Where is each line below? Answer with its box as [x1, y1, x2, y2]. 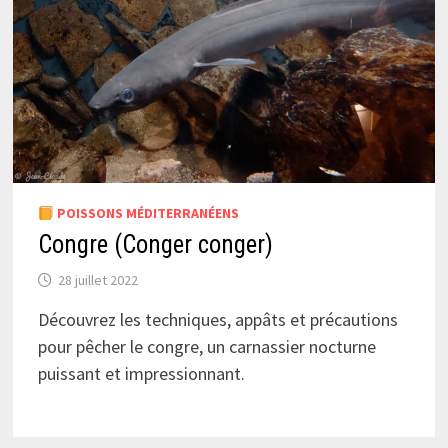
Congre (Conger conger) [37, 230, 273, 260]
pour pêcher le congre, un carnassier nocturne [37, 335, 376, 359]
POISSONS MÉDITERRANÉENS [53, 204, 239, 223]
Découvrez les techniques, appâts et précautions [37, 308, 398, 332]
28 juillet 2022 [57, 271, 138, 290]
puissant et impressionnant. [37, 362, 245, 386]
